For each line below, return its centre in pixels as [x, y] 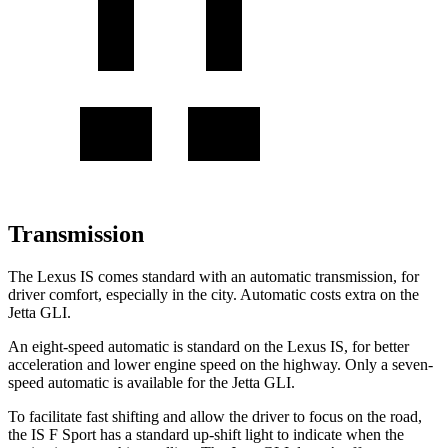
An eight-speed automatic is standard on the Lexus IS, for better [208, 346]
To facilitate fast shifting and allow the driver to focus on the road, [215, 416]
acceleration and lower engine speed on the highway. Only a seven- [220, 364]
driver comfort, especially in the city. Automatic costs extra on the [213, 294]
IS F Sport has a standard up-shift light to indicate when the [215, 434]
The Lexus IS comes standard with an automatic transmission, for [213, 276]
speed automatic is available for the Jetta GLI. [151, 382]
